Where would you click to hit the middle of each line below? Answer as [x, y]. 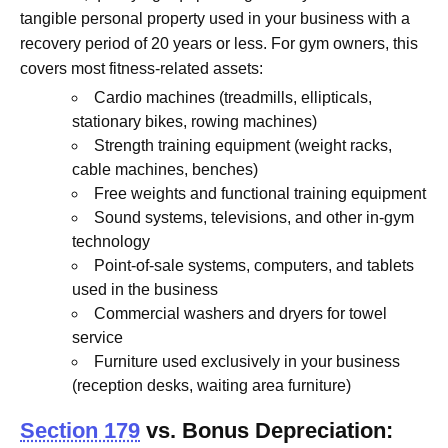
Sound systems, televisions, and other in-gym [254, 217]
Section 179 [80, 430]
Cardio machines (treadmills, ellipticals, [233, 97]
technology [111, 241]
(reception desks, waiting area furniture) [211, 385]
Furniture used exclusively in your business [247, 361]
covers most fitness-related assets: [141, 68]
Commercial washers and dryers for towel [240, 313]
